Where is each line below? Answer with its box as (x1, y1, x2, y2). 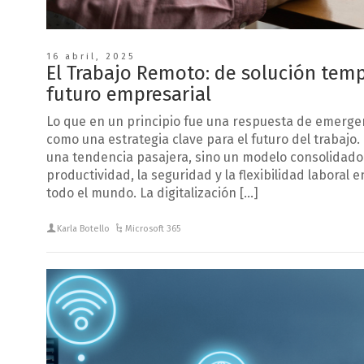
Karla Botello (57, 223, 110, 234)
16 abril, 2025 (46, 50, 135, 62)
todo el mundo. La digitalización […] (46, 184, 258, 201)
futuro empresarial (46, 82, 211, 106)
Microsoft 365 (125, 223, 181, 234)
